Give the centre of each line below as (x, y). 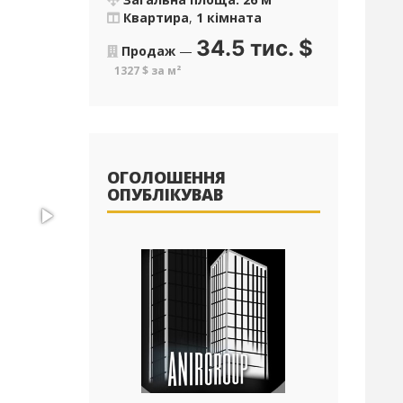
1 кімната (228, 18)
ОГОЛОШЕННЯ (166, 177)
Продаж (148, 51)
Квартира (156, 18)
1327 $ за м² (147, 71)
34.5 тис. (244, 48)
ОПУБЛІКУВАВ (165, 194)
